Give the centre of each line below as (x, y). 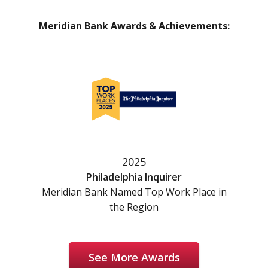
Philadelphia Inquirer (134, 177)
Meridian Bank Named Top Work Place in (134, 192)
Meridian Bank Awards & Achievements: (134, 26)
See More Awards (134, 257)
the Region (134, 207)
